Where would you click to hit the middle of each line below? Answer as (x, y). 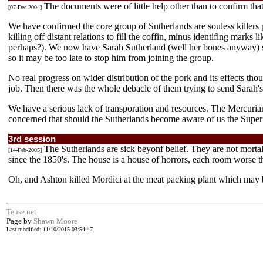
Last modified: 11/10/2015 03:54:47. (50, 229)
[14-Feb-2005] (25, 150)
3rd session (32, 139)
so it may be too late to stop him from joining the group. (111, 58)
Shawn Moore (55, 221)
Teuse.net (21, 212)
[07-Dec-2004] (25, 7)
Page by (20, 221)
